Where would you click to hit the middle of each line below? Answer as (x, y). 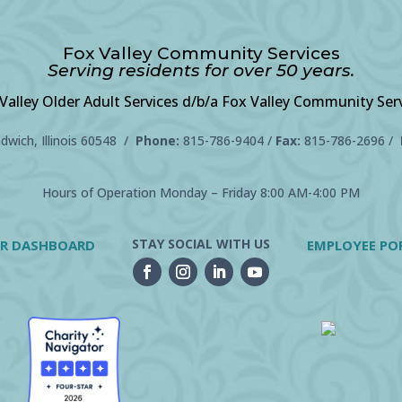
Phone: (159, 140)
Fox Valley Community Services (201, 53)
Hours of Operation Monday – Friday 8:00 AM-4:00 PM (201, 192)
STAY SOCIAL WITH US (201, 243)
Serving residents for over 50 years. (201, 70)
